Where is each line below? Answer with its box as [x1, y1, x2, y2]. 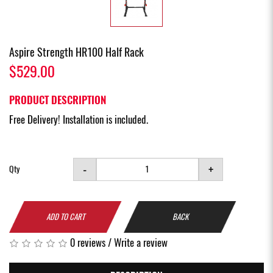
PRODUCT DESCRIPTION [9, 92, 106, 107]
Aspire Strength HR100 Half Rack [9, 44, 144, 60]
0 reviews [70, 235, 105, 250]
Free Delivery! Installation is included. [9, 112, 148, 127]
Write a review [114, 235, 168, 250]
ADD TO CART [46, 211, 85, 222]
